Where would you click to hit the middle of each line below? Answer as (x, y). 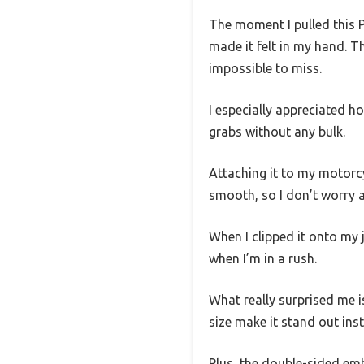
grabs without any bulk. (277, 131)
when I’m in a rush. (263, 258)
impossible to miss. (265, 68)
